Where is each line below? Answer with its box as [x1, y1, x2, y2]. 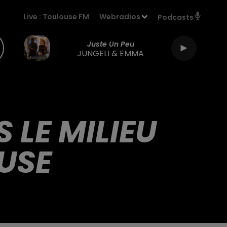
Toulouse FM [43, 12, 90, 22]
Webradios [99, 12, 141, 22]
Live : [23, 12, 43, 22]
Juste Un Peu [87, 39, 134, 49]
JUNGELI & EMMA [77, 47, 144, 59]
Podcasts [158, 12, 194, 22]
